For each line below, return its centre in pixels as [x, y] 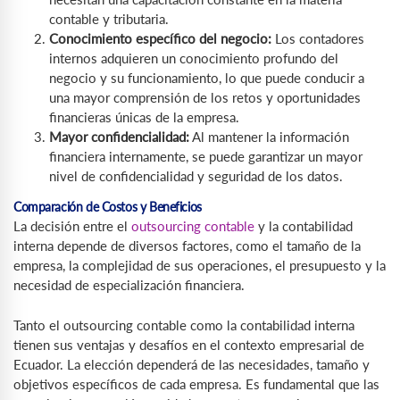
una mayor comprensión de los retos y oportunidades [205, 98]
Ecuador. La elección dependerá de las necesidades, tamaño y [192, 364]
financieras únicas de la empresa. [144, 117]
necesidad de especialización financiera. [129, 285]
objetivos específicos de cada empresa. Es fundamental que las [196, 383]
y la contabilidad [304, 226]
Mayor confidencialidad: [119, 137]
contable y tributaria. [109, 19]
